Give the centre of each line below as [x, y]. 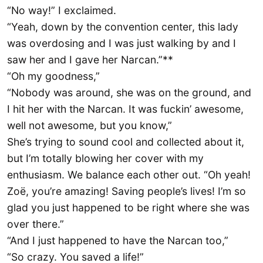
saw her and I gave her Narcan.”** [90, 60]
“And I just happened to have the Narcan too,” [118, 241]
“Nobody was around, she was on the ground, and [129, 93]
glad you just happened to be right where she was [128, 208]
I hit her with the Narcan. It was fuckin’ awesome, [125, 109]
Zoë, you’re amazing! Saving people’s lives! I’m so [127, 191]
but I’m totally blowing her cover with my [105, 159]
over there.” [36, 224]
